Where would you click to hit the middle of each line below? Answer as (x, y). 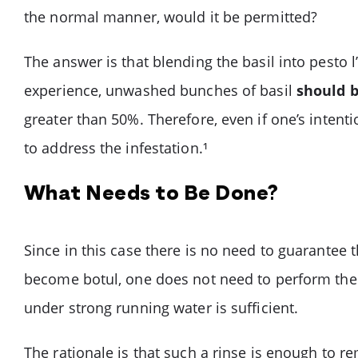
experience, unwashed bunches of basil (160, 90)
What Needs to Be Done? (151, 195)
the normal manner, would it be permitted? (171, 17)
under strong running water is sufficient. (161, 308)
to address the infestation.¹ (116, 148)
